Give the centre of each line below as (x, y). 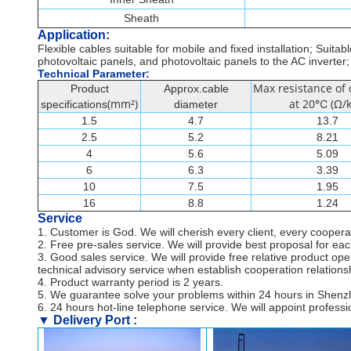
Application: (74, 35)
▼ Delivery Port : (87, 320)
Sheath (141, 18)
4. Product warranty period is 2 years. (130, 282)
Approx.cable (196, 89)
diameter (196, 104)
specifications (74, 104)
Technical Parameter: (94, 74)
